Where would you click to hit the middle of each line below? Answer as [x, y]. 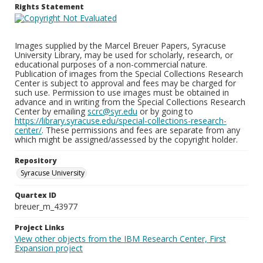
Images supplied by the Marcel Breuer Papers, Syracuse [120, 45]
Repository [36, 161]
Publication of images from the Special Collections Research [129, 74]
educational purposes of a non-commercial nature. [111, 64]
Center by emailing [51, 111]
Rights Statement [49, 7]
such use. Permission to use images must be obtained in [122, 92]
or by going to [165, 111]
